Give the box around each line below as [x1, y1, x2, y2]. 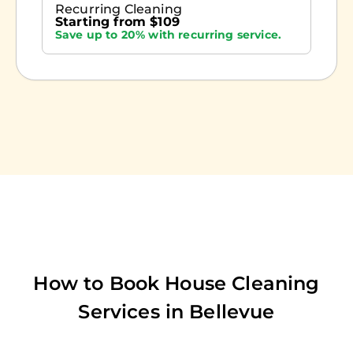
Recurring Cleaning [55, 2, 182, 17]
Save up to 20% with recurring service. [55, 28, 282, 43]
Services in [78, 300, 190, 324]
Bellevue [189, 300, 275, 324]
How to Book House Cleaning [33, 272, 320, 295]
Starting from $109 [55, 14, 180, 30]
